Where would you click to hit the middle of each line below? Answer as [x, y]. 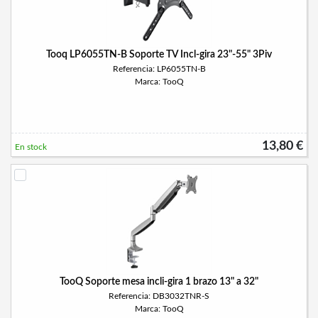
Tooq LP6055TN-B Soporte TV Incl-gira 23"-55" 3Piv [159, 55]
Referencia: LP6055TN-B [159, 69]
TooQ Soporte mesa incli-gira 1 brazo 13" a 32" [159, 282]
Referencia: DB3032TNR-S [159, 296]
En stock [31, 147]
